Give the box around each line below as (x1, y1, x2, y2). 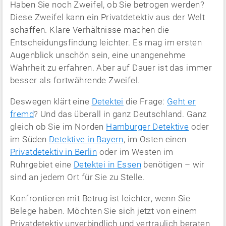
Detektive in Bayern (48, 134, 124, 144)
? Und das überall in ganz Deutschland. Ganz (34, 109, 207, 119)
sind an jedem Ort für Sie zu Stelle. (10, 172, 145, 182)
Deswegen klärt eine (10, 96, 92, 106)
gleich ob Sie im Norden (10, 122, 106, 132)
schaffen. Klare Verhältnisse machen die (10, 25, 169, 35)
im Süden (10, 134, 49, 144)
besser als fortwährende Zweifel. (10, 75, 140, 85)
